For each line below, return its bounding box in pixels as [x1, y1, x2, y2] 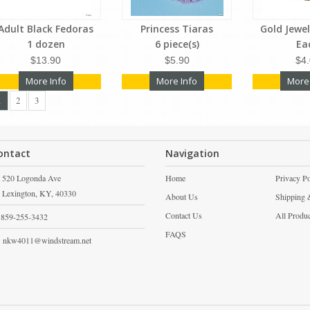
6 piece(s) [154, 37, 199, 51]
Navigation [165, 146, 219, 160]
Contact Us [165, 209, 202, 221]
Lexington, [1, 187, 37, 199]
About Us [165, 190, 198, 202]
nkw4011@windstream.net [2, 234, 91, 246]
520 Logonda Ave [1, 172, 61, 183]
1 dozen [26, 37, 65, 51]
